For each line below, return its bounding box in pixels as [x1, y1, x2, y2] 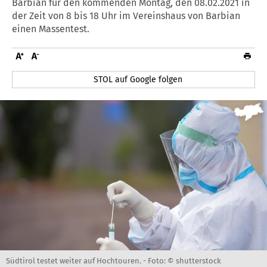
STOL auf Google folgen [94, 74, 183, 85]
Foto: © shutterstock [148, 256, 221, 265]
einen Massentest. [12, 23, 89, 35]
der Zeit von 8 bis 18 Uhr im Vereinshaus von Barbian [12, 10, 240, 21]
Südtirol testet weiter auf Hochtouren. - [6, 256, 148, 265]
